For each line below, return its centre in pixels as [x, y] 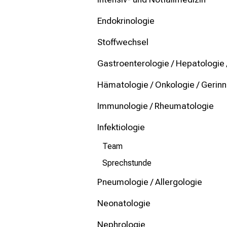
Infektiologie [121, 127]
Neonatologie [124, 203]
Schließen [48, 33]
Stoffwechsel [123, 42]
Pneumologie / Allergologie [150, 182]
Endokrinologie [126, 21]
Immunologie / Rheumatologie [156, 106]
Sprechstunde [127, 163]
